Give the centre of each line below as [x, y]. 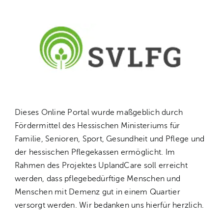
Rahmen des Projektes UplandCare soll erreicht [101, 165]
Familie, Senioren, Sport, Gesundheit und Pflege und [110, 139]
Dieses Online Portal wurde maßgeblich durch [99, 112]
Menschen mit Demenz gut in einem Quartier [97, 192]
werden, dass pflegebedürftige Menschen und [97, 179]
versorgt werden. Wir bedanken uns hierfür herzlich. [109, 205]
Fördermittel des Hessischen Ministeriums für [97, 125]
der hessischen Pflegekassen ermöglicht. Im [95, 152]
